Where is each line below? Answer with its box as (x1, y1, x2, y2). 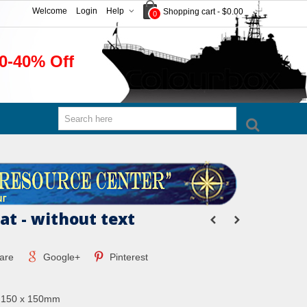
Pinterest (107, 251, 149, 262)
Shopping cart (163, 6, 215, 16)
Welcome (32, 6, 67, 16)
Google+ (40, 251, 80, 262)
